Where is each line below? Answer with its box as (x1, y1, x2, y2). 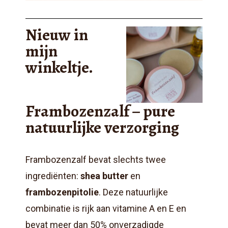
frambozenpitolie (25, 187, 99, 198)
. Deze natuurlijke (99, 187, 168, 198)
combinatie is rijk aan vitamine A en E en (25, 203, 186, 214)
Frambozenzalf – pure (25, 100, 175, 123)
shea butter (80, 170, 128, 182)
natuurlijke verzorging (25, 116, 179, 139)
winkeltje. (25, 56, 93, 79)
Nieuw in (25, 23, 88, 46)
